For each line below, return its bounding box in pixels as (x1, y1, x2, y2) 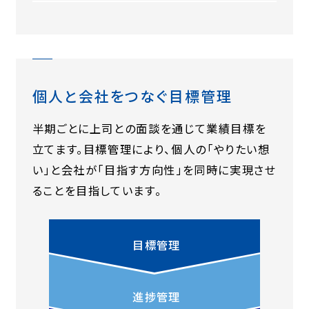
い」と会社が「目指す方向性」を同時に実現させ (32, 161, 277, 179)
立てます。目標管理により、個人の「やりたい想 (32, 141, 270, 158)
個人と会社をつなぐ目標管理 (32, 86, 232, 107)
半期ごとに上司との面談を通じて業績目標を (32, 120, 267, 137)
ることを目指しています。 (32, 182, 162, 199)
